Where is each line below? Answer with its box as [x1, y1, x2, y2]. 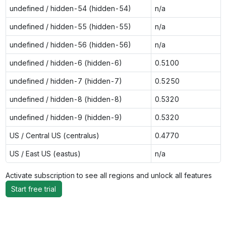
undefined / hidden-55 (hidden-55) [9, 22, 131, 31]
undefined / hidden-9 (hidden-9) [9, 112, 122, 122]
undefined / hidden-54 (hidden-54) [9, 4, 131, 13]
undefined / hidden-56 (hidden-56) [9, 40, 131, 49]
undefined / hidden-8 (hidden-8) [9, 94, 122, 103]
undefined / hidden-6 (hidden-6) [9, 58, 122, 67]
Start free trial [11, 185, 56, 193]
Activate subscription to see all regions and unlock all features [5, 171, 216, 180]
